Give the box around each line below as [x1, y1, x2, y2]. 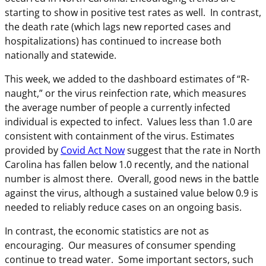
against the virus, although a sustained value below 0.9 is [5, 186, 258, 199]
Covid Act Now [61, 143, 125, 157]
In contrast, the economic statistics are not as [5, 224, 209, 237]
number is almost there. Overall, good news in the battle [5, 172, 259, 185]
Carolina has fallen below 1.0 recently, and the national [5, 157, 249, 171]
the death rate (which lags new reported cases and [5, 20, 231, 33]
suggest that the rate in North [125, 143, 261, 157]
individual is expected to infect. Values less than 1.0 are [5, 115, 252, 128]
